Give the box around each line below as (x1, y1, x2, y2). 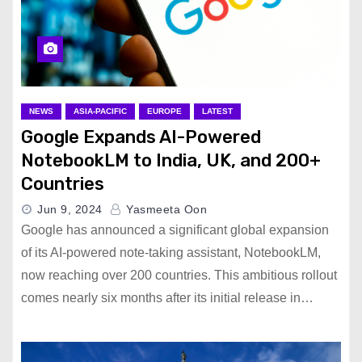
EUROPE (147, 107, 182, 116)
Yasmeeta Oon (122, 203, 207, 216)
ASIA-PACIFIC (74, 107, 127, 116)
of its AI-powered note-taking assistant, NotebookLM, (21, 246, 321, 259)
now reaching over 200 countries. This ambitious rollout (21, 268, 337, 282)
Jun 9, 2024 (37, 203, 103, 216)
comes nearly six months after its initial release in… (21, 291, 314, 305)
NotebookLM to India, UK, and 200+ (21, 149, 321, 171)
